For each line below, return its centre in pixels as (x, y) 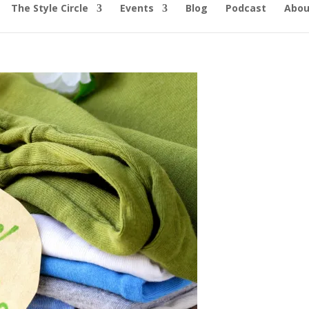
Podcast (246, 8)
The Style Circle (49, 8)
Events (137, 8)
